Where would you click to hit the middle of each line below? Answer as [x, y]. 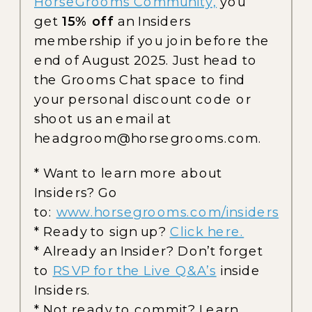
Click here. [207, 232]
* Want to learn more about [128, 173]
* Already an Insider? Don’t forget [149, 251]
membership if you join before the [152, 40]
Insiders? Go [76, 193]
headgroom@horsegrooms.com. [148, 138]
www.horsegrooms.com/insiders [167, 212]
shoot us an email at [103, 118]
